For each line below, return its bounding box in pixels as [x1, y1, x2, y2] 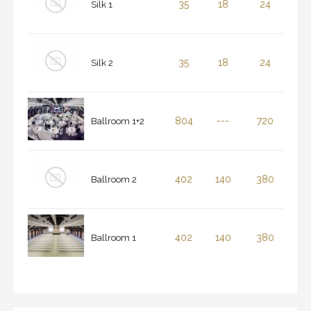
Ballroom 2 [91, 174, 137, 185]
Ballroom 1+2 [91, 116, 144, 127]
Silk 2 [91, 58, 113, 69]
